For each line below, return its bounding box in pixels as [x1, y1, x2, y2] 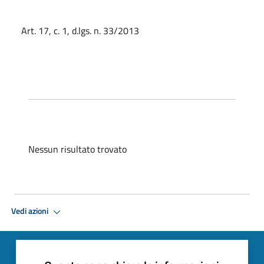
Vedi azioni [11, 204, 50, 218]
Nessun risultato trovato [28, 141, 127, 156]
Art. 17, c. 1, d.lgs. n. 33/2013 [21, 23, 139, 38]
